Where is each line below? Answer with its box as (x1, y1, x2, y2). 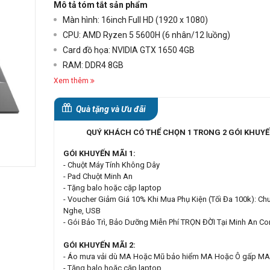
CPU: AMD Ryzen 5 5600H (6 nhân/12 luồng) (63, 30, 230, 40)
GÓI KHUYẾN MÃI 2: (63, 240, 136, 250)
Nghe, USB (63, 206, 101, 216)
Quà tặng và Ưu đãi (76, 104, 146, 115)
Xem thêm (54, 77, 89, 86)
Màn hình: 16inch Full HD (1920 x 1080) (63, 15, 208, 25)
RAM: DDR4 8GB (63, 60, 124, 71)
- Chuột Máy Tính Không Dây (63, 160, 160, 170)
